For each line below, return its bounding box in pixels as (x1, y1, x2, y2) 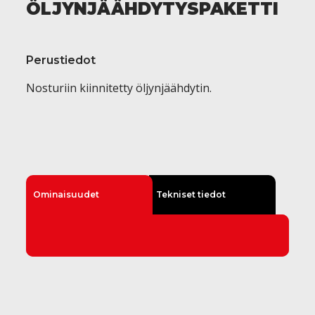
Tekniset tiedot (156, 189, 226, 200)
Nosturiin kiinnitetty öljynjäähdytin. (26, 80, 212, 96)
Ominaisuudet (33, 189, 100, 200)
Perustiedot (26, 53, 96, 67)
